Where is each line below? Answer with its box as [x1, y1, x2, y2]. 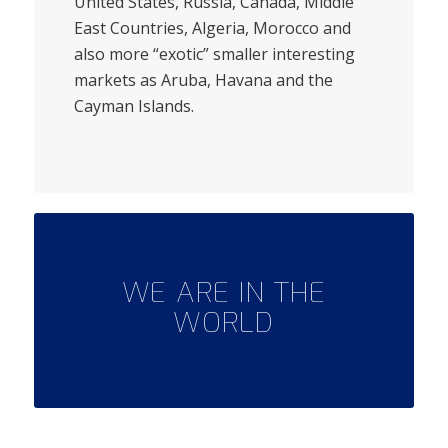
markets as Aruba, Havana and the [73, 69, 333, 92]
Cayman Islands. [73, 95, 194, 118]
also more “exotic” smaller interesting [73, 43, 355, 66]
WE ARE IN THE [121, 273, 326, 311]
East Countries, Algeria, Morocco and [73, 17, 351, 40]
